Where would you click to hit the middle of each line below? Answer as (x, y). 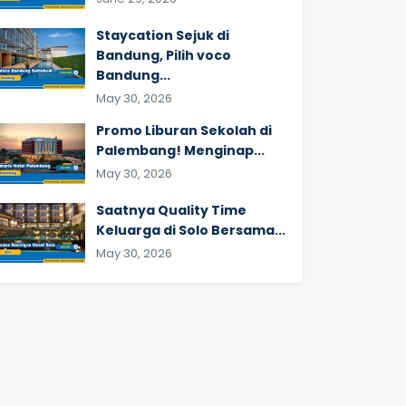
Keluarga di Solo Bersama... (191, 230)
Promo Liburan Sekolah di (184, 130)
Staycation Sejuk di (163, 35)
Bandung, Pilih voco (164, 55)
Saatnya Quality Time (171, 210)
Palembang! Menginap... (180, 150)
